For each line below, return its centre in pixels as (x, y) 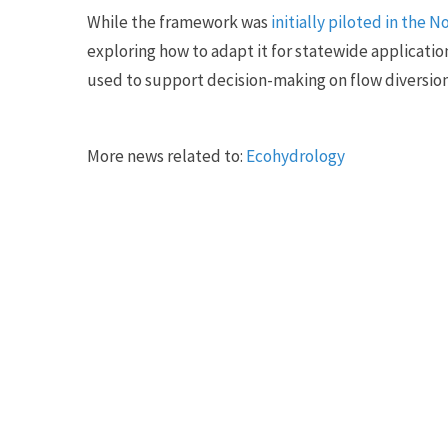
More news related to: (166, 156)
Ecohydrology (295, 156)
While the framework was (179, 22)
